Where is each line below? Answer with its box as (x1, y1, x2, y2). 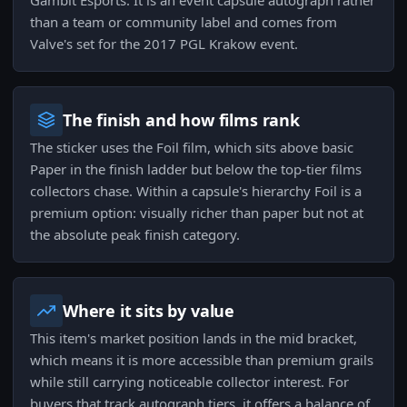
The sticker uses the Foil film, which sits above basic (30, 138, 353, 157)
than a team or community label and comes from (30, 13, 337, 32)
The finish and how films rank (63, 109, 300, 132)
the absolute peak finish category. (30, 225, 240, 244)
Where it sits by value (63, 300, 235, 323)
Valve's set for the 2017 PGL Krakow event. (30, 35, 298, 54)
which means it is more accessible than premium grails (30, 351, 373, 370)
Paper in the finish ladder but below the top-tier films (30, 160, 362, 179)
